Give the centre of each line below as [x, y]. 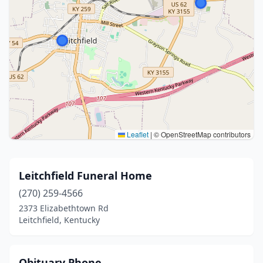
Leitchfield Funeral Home [85, 176]
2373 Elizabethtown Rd [64, 208]
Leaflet [137, 134]
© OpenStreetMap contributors [201, 134]
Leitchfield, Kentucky [59, 220]
